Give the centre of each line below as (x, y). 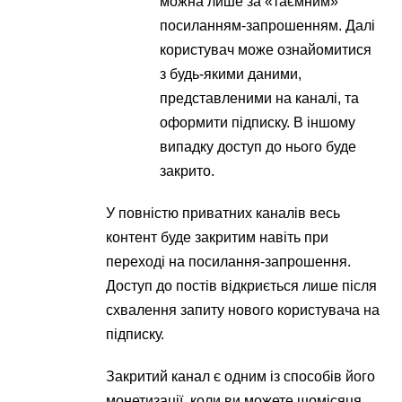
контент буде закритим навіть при (218, 237)
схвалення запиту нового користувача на (243, 310)
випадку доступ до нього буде (258, 147)
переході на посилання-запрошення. (229, 262)
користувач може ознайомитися (266, 50)
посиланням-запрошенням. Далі (268, 26)
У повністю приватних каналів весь (223, 213)
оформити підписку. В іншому (258, 122)
